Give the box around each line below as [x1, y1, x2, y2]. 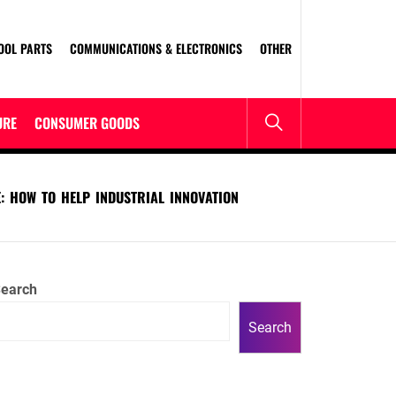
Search [247, 319, 292, 336]
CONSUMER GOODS [34, 112, 140, 133]
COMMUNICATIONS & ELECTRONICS [70, 39, 242, 57]
